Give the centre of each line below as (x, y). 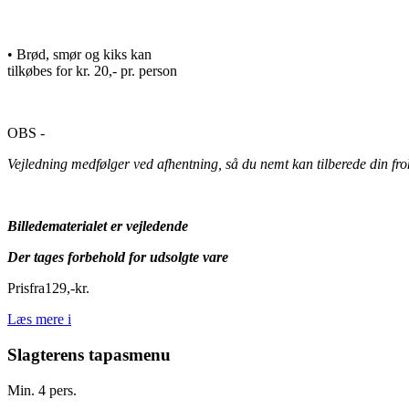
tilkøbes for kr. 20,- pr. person (92, 71)
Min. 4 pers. (42, 390)
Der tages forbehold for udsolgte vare (118, 257)
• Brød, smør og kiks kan (79, 55)
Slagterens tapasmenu (89, 354)
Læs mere (37, 320)
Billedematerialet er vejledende (98, 226)
